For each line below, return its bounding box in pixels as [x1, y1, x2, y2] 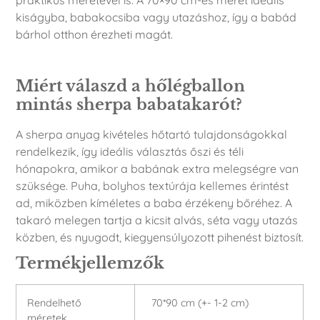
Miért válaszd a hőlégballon [16, 76, 246, 96]
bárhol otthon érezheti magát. [16, 27, 174, 42]
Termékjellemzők [16, 254, 165, 274]
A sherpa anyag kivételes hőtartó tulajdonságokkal [16, 127, 288, 142]
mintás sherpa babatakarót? [16, 95, 243, 115]
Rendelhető [27, 296, 82, 310]
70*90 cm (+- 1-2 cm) [146, 296, 249, 310]
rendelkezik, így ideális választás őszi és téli [16, 144, 244, 159]
